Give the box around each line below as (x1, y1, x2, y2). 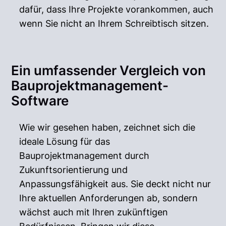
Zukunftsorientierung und (19, 164, 128, 175)
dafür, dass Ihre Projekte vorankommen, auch (19, 4, 214, 15)
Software (11, 92, 69, 108)
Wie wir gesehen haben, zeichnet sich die (19, 122, 196, 133)
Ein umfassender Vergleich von (11, 62, 206, 78)
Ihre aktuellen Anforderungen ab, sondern (19, 192, 198, 203)
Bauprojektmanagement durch (19, 150, 150, 161)
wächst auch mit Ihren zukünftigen (19, 206, 168, 217)
